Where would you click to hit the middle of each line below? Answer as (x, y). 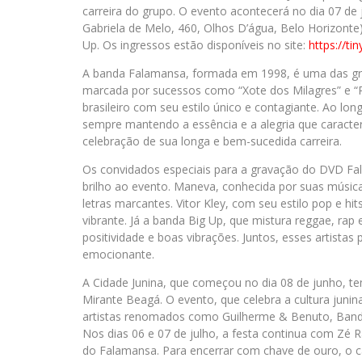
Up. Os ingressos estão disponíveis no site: (196, 45)
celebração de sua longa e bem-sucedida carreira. (212, 141)
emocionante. (118, 254)
